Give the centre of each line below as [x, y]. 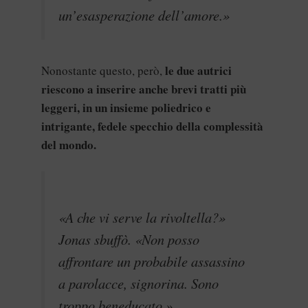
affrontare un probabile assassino [152, 261]
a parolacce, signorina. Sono [139, 283]
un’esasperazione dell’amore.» [144, 15]
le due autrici [198, 70]
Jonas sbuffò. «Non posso [129, 239]
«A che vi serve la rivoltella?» [142, 217]
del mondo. [69, 144]
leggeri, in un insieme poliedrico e [126, 107]
